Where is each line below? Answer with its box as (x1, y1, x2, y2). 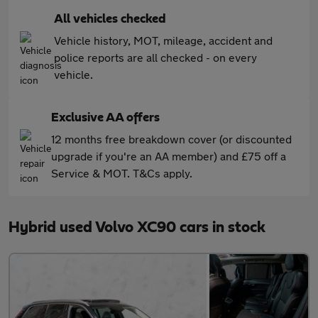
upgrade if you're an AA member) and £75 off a (51, 149, 286, 163)
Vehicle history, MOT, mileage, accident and (54, 33, 273, 48)
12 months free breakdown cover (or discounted (51, 132, 292, 146)
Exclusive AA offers (51, 111, 160, 125)
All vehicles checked (54, 13, 166, 26)
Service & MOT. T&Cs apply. (51, 166, 192, 180)
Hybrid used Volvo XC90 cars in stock (9, 219, 265, 236)
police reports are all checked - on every (54, 50, 257, 65)
